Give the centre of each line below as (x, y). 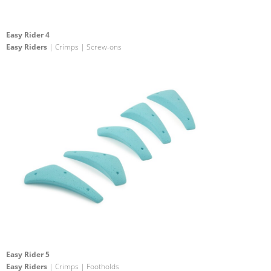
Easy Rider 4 (28, 35)
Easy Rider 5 (28, 254)
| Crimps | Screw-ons (84, 47)
